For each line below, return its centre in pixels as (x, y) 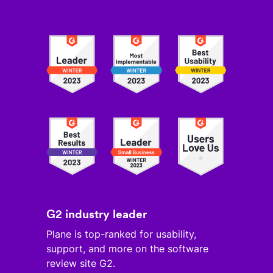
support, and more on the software (127, 248)
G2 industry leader (97, 214)
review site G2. (81, 263)
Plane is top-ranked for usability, (121, 234)
